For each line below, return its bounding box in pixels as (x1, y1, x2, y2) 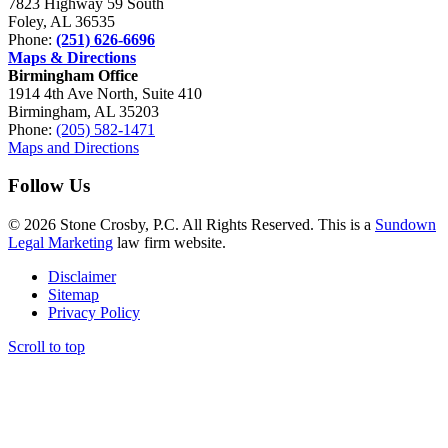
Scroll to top (8, 338, 85, 356)
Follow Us (8, 175, 90, 197)
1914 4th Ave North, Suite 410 (8, 84, 202, 102)
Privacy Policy (48, 304, 140, 322)
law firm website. (113, 234, 226, 252)
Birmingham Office (8, 66, 138, 84)
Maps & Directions (8, 48, 136, 66)
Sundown (375, 216, 436, 234)
